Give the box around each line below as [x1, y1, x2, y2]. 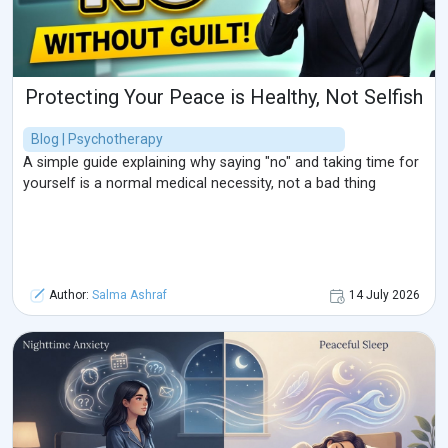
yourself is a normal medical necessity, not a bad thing [23, 175, 376, 193]
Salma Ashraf [92, 288, 167, 303]
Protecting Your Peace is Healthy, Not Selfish [25, 85, 423, 110]
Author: [46, 288, 92, 303]
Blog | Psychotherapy [31, 131, 163, 148]
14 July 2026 [349, 288, 420, 303]
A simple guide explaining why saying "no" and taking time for [23, 154, 419, 172]
